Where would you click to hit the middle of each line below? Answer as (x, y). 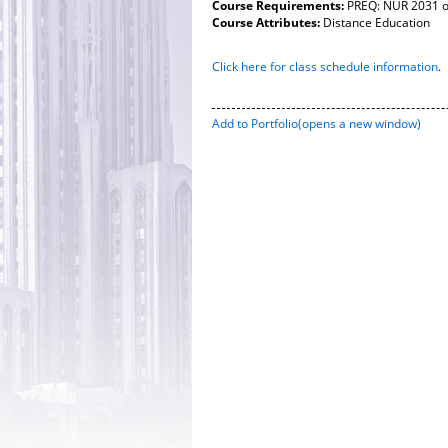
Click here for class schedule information (325, 66)
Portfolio (274, 123)
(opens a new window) (359, 123)
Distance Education (375, 22)
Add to (231, 123)
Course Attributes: (266, 22)
